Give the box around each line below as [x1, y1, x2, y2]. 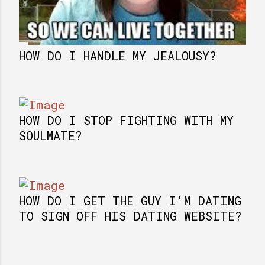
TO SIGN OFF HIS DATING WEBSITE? [19, 208, 242, 224]
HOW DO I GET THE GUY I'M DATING [19, 193, 241, 208]
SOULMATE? [19, 128, 82, 143]
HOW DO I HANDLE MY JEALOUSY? [19, 47, 216, 63]
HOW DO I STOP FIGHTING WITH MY [19, 112, 234, 128]
